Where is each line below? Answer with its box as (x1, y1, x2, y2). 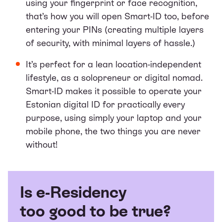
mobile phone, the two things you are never (26, 125, 201, 136)
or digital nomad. (133, 72, 203, 83)
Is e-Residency (20, 183, 127, 201)
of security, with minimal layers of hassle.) (26, 37, 195, 48)
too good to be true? (20, 202, 171, 220)
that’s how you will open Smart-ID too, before (26, 10, 209, 21)
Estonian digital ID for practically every (26, 99, 185, 110)
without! (26, 139, 57, 150)
